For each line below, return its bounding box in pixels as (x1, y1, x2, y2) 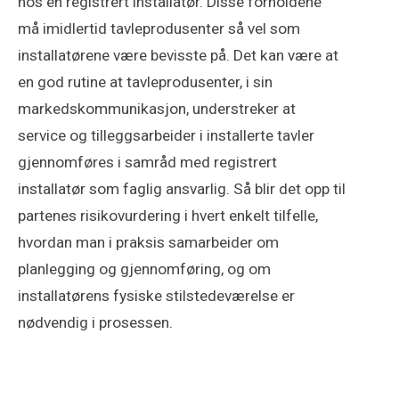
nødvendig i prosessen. (18, 313, 173, 332)
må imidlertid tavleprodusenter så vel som (18, 20, 300, 38)
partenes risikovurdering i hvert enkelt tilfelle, (18, 207, 318, 225)
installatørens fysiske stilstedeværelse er (18, 287, 295, 305)
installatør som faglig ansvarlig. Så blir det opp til (18, 180, 346, 199)
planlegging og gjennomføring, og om (18, 260, 271, 279)
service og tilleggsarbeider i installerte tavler (18, 126, 314, 145)
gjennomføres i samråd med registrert (18, 153, 277, 172)
